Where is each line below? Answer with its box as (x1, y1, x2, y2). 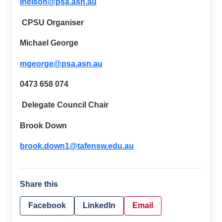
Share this (20, 180, 58, 189)
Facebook (28, 201, 66, 210)
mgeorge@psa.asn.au (20, 59, 103, 68)
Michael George (20, 39, 78, 48)
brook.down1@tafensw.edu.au (20, 142, 134, 151)
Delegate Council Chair (22, 100, 109, 109)
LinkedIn (83, 201, 115, 210)
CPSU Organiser (22, 18, 84, 27)
